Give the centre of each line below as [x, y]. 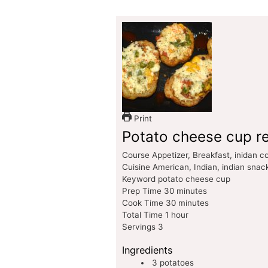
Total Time [143, 214]
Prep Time [143, 191]
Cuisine [137, 167]
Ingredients [147, 250]
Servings [140, 226]
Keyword [140, 179]
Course [137, 155]
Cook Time [144, 202]
